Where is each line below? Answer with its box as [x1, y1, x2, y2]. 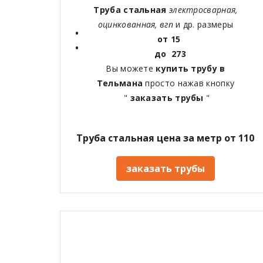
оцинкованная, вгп [97, 19, 176, 31]
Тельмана [96, 77, 146, 89]
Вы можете [106, 63, 156, 75]
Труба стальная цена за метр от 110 [76, 131, 255, 145]
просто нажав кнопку [145, 77, 235, 89]
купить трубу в [156, 63, 225, 75]
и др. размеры [176, 19, 234, 31]
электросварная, [168, 4, 238, 16]
